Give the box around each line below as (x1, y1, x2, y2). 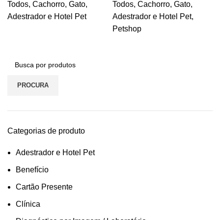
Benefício (16, 165, 49, 174)
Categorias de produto (7, 127, 85, 135)
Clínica (16, 200, 40, 208)
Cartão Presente (16, 183, 73, 191)
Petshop (112, 25, 141, 33)
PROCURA (17, 82, 49, 89)
